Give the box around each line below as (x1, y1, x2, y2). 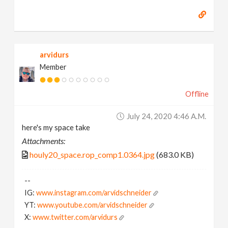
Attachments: (22, 135, 66, 146)
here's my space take (22, 122, 91, 132)
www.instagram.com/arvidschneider (36, 188, 152, 197)
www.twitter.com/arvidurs (33, 212, 118, 221)
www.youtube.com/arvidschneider (37, 200, 148, 209)
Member (40, 62, 67, 71)
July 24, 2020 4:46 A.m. (126, 111, 206, 121)
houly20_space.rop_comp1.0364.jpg (30, 149, 155, 159)
